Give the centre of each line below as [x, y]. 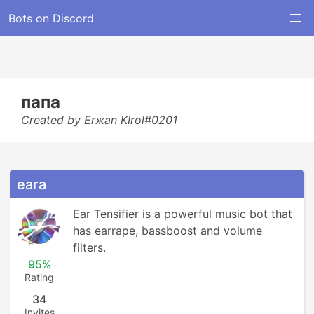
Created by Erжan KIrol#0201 [99, 120]
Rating [39, 277]
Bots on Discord [51, 18]
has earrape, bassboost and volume [168, 231]
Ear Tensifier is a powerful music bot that [183, 214]
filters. [89, 247]
